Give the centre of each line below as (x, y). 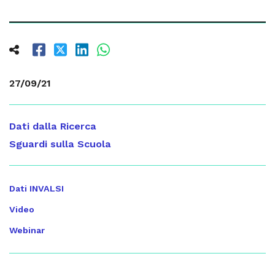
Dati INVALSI (37, 189)
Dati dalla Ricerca (53, 126)
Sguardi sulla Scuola (60, 144)
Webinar (27, 230)
